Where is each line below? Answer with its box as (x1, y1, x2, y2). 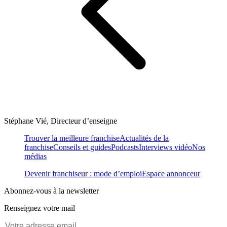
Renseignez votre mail (4, 204, 75, 213)
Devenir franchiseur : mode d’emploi (24, 169, 142, 178)
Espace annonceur (142, 169, 200, 178)
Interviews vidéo (139, 143, 192, 152)
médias (24, 152, 47, 161)
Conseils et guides (53, 143, 111, 152)
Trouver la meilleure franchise (24, 134, 120, 143)
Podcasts (111, 143, 139, 152)
